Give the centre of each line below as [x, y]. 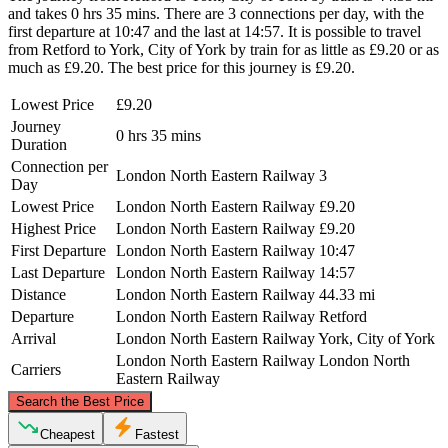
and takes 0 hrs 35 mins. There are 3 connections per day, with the [216, 13]
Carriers [36, 369]
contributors [376, 385]
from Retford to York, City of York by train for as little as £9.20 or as [223, 49]
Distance [38, 294]
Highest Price [53, 228]
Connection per [59, 166]
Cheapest [67, 434]
